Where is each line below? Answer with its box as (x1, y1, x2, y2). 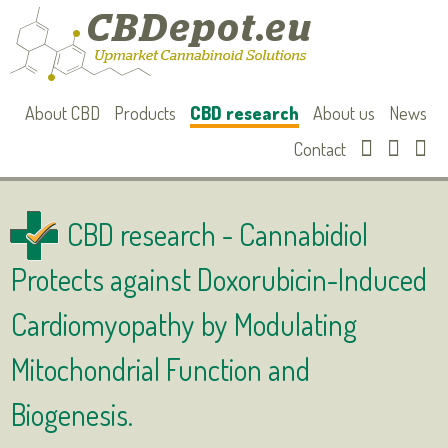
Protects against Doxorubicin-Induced (11, 260, 428, 298)
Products (113, 102, 176, 124)
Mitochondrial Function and (11, 350, 311, 388)
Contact (293, 138, 346, 160)
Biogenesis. (11, 395, 134, 433)
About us (312, 102, 375, 124)
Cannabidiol (239, 215, 369, 253)
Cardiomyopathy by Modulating (11, 305, 358, 343)
